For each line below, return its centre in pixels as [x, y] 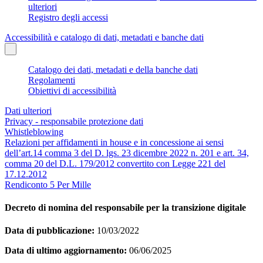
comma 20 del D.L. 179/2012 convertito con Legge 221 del [115, 163]
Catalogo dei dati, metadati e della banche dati [113, 69]
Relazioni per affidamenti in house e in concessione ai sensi [114, 142]
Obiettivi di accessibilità [72, 90]
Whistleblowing [34, 131]
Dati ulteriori [28, 110]
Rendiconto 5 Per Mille [48, 184]
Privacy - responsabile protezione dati [74, 121]
